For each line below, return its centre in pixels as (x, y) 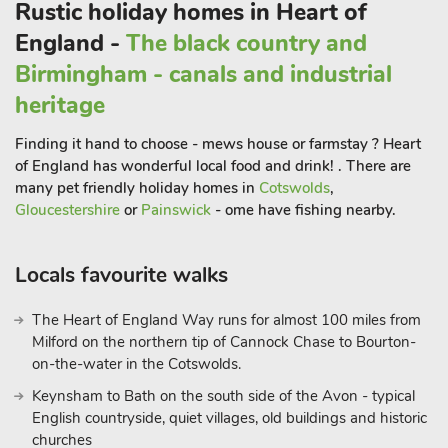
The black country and (246, 43)
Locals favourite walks (121, 275)
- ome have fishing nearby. (303, 210)
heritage (60, 105)
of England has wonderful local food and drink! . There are (213, 166)
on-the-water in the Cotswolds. (136, 364)
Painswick (176, 210)
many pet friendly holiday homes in (137, 188)
